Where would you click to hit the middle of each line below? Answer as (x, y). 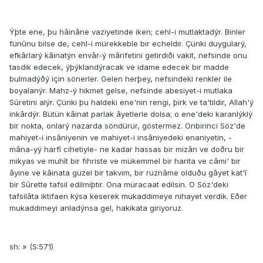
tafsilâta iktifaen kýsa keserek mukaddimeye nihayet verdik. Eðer (128, 196)
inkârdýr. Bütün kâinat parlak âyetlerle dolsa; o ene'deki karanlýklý (131, 114)
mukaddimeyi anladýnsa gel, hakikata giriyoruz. (96, 208)
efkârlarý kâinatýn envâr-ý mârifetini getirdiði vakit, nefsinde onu (128, 55)
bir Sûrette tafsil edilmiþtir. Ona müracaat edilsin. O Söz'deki (119, 185)
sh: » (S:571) (31, 247)
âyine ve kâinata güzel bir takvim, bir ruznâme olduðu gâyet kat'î (128, 173)
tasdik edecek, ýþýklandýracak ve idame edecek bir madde (119, 67)
